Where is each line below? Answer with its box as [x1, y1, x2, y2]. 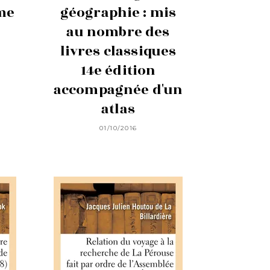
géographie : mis [60, 2, 177, 24]
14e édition [80, 60, 156, 81]
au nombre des [66, 22, 170, 43]
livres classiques [60, 41, 177, 62]
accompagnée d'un [53, 80, 183, 101]
